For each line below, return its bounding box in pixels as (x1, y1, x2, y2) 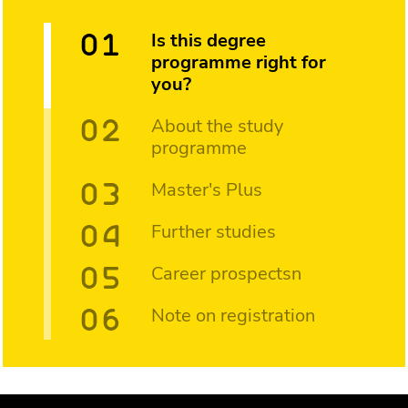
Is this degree (151, 27, 266, 53)
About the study (151, 113, 283, 138)
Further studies (151, 219, 276, 244)
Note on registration (151, 302, 315, 328)
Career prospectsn (151, 260, 301, 286)
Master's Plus (151, 177, 262, 202)
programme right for (151, 49, 326, 75)
